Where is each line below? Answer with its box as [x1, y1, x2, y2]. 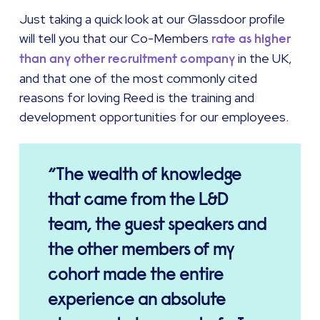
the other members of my [47, 238, 234, 261]
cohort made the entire [47, 263, 224, 286]
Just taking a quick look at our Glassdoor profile [19, 11, 286, 28]
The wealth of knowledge [55, 163, 241, 186]
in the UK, [235, 50, 293, 67]
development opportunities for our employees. [19, 109, 289, 126]
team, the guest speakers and [47, 213, 266, 236]
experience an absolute [47, 288, 226, 311]
